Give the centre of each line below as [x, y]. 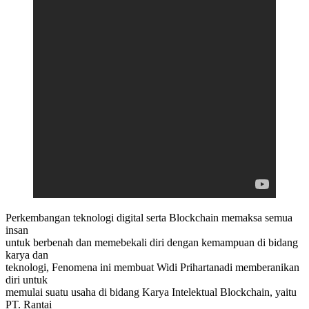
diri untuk [27, 279]
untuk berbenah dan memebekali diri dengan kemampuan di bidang [152, 242]
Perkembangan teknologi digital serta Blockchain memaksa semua [149, 217]
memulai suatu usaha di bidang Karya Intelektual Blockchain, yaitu [151, 292]
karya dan [27, 255]
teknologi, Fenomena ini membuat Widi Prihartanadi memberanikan [152, 267]
